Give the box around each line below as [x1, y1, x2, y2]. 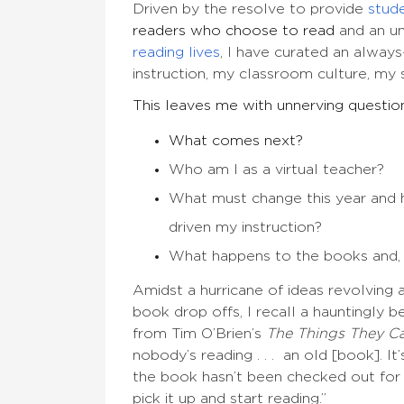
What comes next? [169, 133, 303, 149]
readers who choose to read [133, 23, 335, 39]
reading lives [133, 45, 220, 60]
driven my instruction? [169, 220, 322, 235]
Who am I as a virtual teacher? [169, 162, 384, 178]
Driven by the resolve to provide [133, 2, 363, 17]
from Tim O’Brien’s [133, 326, 266, 342]
